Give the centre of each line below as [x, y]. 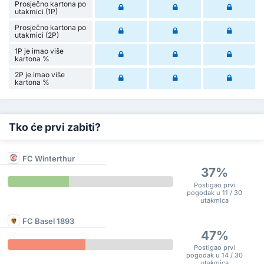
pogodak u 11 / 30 [215, 193]
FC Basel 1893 [48, 221]
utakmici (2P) [37, 35]
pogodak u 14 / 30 [215, 255]
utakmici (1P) [36, 11]
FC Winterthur [49, 158]
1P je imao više [39, 51]
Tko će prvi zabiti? [55, 127]
